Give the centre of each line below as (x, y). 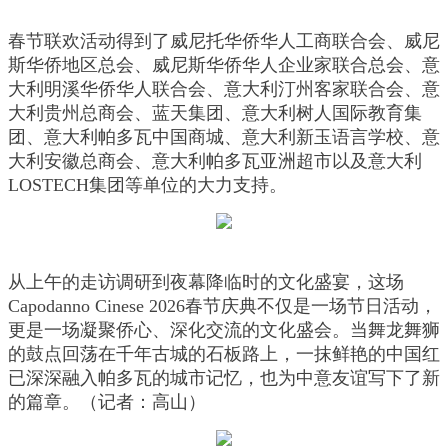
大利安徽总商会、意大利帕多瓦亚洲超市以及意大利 (215, 161)
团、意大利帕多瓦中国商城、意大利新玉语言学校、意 (224, 137)
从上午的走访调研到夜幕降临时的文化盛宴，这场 (206, 282)
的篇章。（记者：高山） (107, 402)
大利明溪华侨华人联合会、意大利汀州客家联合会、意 (224, 89)
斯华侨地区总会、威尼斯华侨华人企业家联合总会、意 (224, 65)
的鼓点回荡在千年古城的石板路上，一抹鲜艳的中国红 (224, 354)
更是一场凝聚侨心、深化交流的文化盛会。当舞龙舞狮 (224, 330)
